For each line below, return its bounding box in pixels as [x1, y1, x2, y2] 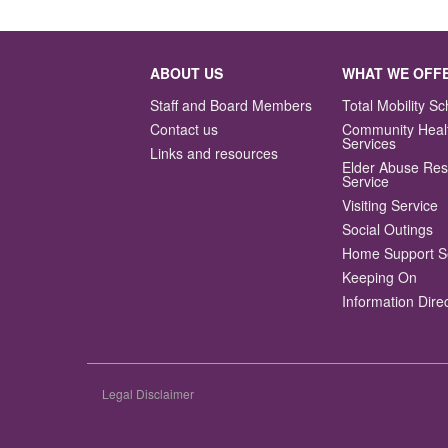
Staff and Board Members [150, 94, 313, 115]
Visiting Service [342, 194, 439, 215]
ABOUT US [150, 62, 224, 83]
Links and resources [150, 142, 279, 163]
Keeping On [342, 266, 418, 287]
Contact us [150, 118, 219, 139]
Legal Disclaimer [102, 384, 194, 402]
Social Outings [342, 218, 434, 239]
